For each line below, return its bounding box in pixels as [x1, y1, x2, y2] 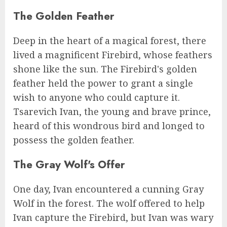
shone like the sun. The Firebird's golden [13, 62, 197, 75]
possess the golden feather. [13, 133, 134, 146]
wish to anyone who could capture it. [13, 91, 180, 103]
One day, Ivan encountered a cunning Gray [13, 183, 204, 196]
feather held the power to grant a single [13, 77, 193, 89]
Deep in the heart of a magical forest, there [13, 34, 206, 47]
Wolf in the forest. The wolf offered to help [13, 197, 205, 210]
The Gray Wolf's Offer [13, 157, 125, 172]
